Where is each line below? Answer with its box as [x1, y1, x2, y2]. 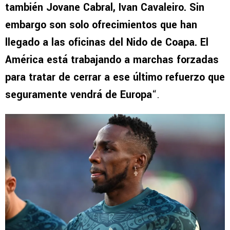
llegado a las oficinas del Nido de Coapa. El [5, 35, 208, 50]
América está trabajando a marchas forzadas [5, 52, 219, 68]
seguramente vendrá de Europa [5, 87, 152, 103]
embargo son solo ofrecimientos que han [5, 17, 197, 33]
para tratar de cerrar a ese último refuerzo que [5, 70, 225, 85]
